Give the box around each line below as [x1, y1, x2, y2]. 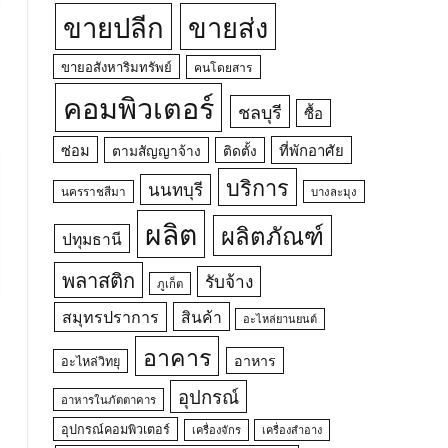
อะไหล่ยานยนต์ [243, 310, 318, 326]
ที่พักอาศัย [278, 139, 344, 159]
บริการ [225, 172, 289, 201]
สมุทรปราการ [61, 305, 159, 327]
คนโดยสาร [193, 58, 253, 75]
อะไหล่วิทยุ [61, 352, 121, 369]
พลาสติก [62, 265, 136, 293]
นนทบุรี [148, 177, 204, 200]
